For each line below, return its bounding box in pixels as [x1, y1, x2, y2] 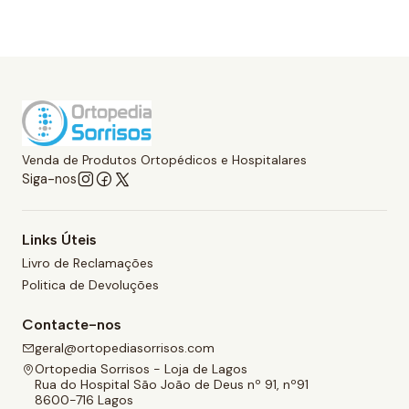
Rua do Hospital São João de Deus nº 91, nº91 [35, 376, 309, 393]
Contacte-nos [22, 315, 121, 333]
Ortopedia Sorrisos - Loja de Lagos [35, 361, 247, 378]
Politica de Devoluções [22, 276, 159, 293]
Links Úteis [22, 230, 97, 248]
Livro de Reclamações [22, 255, 153, 272]
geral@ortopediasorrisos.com [35, 339, 215, 356]
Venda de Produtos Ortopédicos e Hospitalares [22, 152, 307, 168]
